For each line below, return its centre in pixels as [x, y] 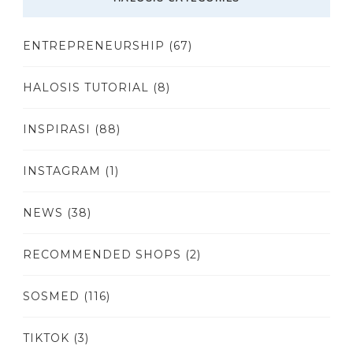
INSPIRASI [57, 130]
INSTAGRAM [62, 171]
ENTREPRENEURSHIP [94, 46]
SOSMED [51, 297]
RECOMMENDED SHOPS [102, 255]
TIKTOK [46, 338]
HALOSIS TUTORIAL [86, 88]
